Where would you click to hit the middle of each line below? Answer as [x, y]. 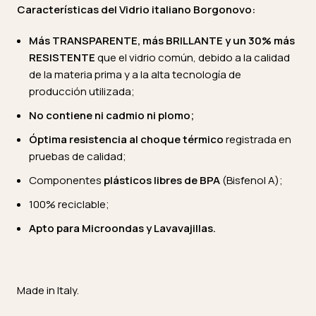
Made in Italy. [48, 290]
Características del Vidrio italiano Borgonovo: [136, 10]
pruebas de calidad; [78, 156]
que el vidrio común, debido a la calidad [193, 57]
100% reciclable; [69, 204]
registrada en [257, 139]
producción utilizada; [82, 91]
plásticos [128, 180]
